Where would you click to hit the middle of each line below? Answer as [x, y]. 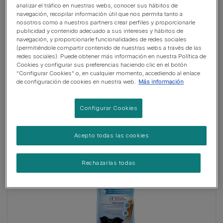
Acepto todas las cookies [111, 135]
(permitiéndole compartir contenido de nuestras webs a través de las [109, 48]
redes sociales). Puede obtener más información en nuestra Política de [111, 56]
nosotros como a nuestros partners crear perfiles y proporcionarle [106, 22]
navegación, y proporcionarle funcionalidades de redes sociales [102, 39]
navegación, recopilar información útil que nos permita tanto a [100, 14]
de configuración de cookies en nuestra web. [76, 81]
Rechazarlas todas [109, 163]
